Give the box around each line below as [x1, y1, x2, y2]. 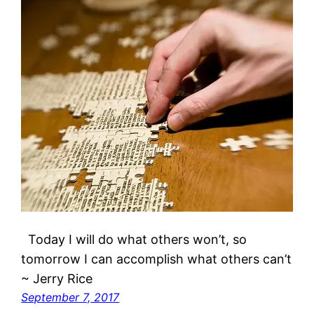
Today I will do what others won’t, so [21, 232, 247, 247]
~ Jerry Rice [21, 271, 93, 287]
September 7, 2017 [21, 290, 120, 305]
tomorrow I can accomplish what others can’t [21, 252, 292, 267]
